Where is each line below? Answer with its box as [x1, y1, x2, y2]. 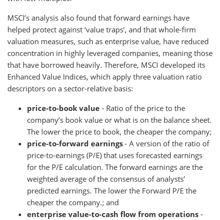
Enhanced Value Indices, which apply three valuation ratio [7, 72, 202, 82]
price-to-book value [27, 103, 100, 113]
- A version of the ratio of [123, 138, 209, 148]
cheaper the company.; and [27, 197, 119, 207]
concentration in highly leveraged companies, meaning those [7, 48, 213, 58]
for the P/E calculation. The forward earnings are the [27, 162, 203, 172]
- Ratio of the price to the [100, 103, 185, 113]
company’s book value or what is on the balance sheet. [27, 115, 212, 125]
